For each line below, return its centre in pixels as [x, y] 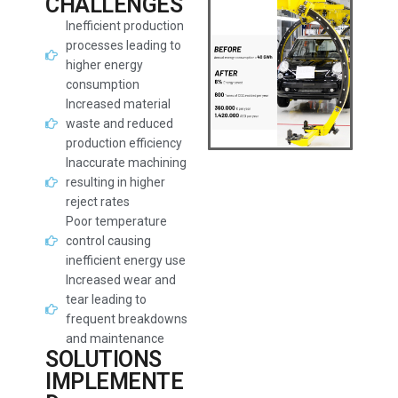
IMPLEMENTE [115, 382]
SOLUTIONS [103, 359]
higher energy [104, 65]
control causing [108, 241]
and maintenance [115, 338]
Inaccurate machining [126, 163]
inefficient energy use [125, 260]
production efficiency [123, 143]
